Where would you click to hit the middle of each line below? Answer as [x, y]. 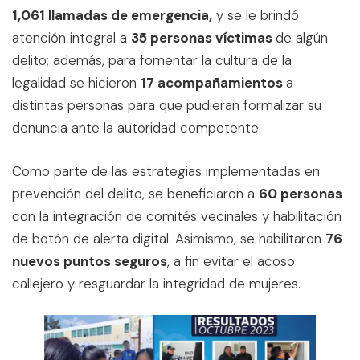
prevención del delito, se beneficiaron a [135, 193]
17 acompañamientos [213, 83]
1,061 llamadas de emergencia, [112, 15]
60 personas [301, 193]
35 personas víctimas [203, 38]
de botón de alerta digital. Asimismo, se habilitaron [169, 238]
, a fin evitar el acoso [231, 261]
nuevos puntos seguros [90, 261]
